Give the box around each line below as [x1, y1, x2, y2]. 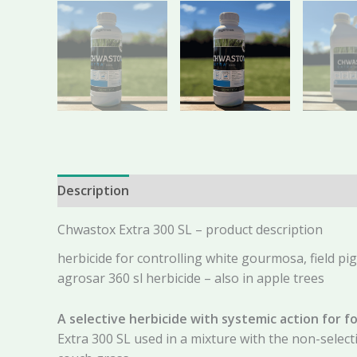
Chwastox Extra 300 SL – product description [57, 221, 323, 238]
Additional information [145, 182, 286, 199]
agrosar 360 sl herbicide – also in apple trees [57, 269, 324, 288]
